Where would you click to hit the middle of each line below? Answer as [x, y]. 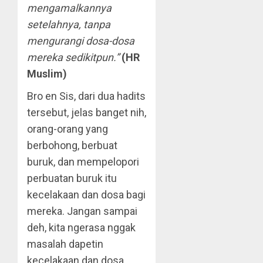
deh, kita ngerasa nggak [81, 227]
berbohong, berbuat [72, 145]
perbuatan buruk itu [72, 178]
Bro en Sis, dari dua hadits [86, 96]
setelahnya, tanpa [69, 24]
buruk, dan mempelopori [83, 162]
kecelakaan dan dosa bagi [86, 195]
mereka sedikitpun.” [73, 57]
